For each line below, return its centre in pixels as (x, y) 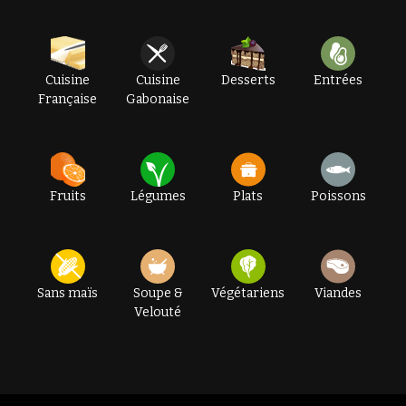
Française (68, 99)
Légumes (158, 196)
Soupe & (158, 293)
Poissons (338, 196)
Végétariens (248, 293)
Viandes (338, 293)
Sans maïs (68, 293)
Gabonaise (158, 99)
